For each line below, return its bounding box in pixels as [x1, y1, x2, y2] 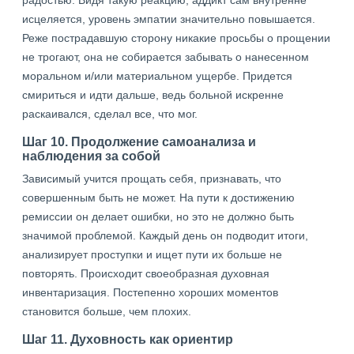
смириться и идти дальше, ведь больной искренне [22, 88, 284, 101]
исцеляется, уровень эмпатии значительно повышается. [22, 13, 315, 25]
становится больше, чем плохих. [22, 305, 191, 318]
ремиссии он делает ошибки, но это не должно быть [22, 210, 294, 223]
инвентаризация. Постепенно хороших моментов [22, 286, 278, 299]
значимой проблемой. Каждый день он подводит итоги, [22, 229, 308, 242]
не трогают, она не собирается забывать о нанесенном [22, 51, 309, 63]
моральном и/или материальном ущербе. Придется [22, 70, 292, 82]
